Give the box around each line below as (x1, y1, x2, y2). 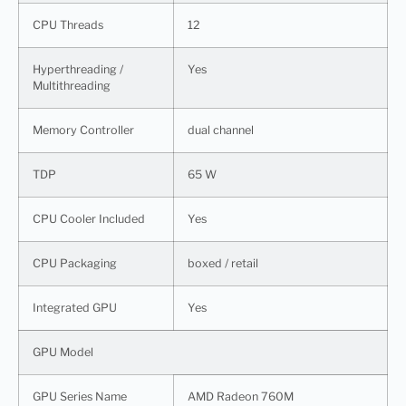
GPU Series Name (33, 389, 127, 403)
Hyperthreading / (33, 62, 123, 76)
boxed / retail (188, 256, 258, 270)
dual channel (188, 122, 254, 137)
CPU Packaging (33, 256, 117, 270)
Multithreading (33, 78, 111, 92)
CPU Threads (33, 17, 103, 32)
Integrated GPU (33, 300, 117, 314)
